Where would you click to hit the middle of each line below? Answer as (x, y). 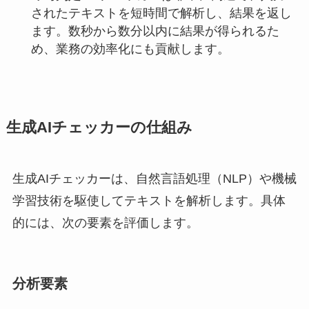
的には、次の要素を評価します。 (105, 223)
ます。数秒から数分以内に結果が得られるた (155, 31)
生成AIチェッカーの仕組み (99, 128)
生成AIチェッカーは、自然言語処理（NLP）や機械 (154, 179)
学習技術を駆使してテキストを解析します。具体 (149, 201)
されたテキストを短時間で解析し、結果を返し (161, 13)
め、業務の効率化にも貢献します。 (130, 49)
